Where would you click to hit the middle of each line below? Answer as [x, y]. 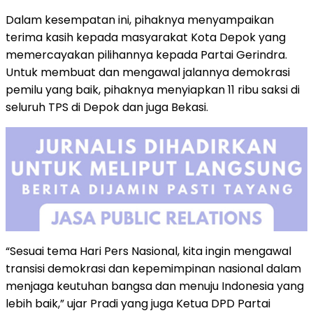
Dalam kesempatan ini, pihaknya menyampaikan [140, 20]
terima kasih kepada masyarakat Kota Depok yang [146, 37]
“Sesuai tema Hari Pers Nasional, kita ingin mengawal [148, 251]
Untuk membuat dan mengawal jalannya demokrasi [148, 72]
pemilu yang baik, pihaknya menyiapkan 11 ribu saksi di [153, 89]
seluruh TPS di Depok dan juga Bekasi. [107, 107]
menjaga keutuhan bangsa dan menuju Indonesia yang [155, 286]
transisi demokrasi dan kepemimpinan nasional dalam [153, 268]
